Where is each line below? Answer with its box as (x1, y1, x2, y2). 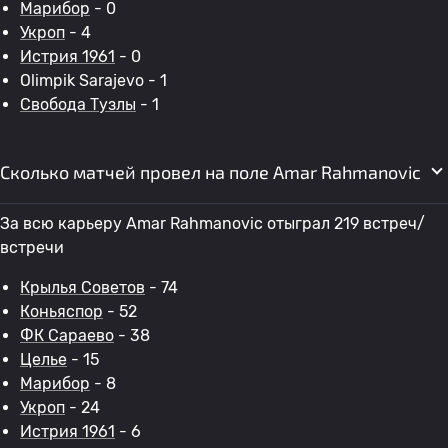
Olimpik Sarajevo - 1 (20, 71, 167, 90)
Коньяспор (20, 302, 103, 321)
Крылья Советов (20, 278, 145, 297)
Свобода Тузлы (20, 95, 136, 114)
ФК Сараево (20, 326, 114, 345)
